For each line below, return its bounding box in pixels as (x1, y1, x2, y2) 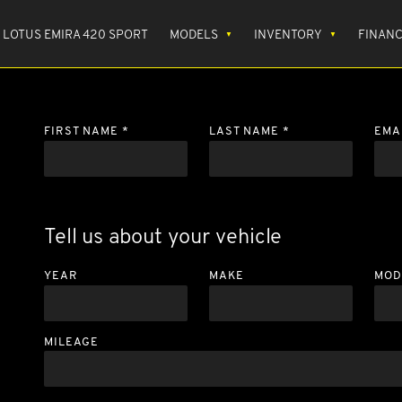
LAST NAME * (209, 123, 291, 138)
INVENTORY (253, 25, 322, 42)
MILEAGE (43, 333, 99, 349)
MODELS (169, 25, 218, 42)
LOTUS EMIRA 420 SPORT (2, 25, 148, 42)
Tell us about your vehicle (43, 221, 283, 249)
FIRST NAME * (43, 123, 129, 138)
